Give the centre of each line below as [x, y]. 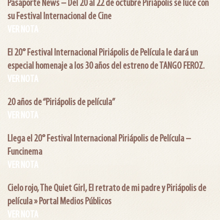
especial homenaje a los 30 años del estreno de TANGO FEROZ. [106, 66]
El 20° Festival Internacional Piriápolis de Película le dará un [103, 53]
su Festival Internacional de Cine [59, 16]
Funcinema [25, 152]
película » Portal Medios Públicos [59, 202]
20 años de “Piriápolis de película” [61, 102]
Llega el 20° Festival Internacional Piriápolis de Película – [99, 139]
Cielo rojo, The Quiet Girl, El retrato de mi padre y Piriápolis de [107, 188]
